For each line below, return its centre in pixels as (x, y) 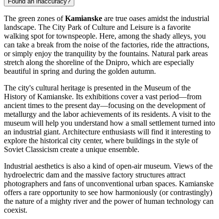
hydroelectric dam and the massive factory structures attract (95, 175)
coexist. (16, 210)
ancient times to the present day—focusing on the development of (105, 105)
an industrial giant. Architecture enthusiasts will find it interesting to (107, 131)
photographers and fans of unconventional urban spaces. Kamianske (109, 183)
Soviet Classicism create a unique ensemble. (72, 149)
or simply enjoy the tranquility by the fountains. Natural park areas (106, 53)
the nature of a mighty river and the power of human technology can (109, 201)
